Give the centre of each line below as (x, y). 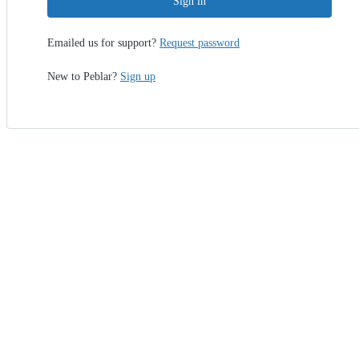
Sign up (138, 77)
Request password (200, 43)
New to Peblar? (82, 77)
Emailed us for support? (102, 43)
